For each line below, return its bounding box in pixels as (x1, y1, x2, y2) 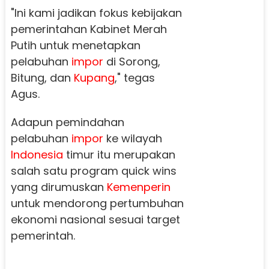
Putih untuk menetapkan (10, 37, 141, 53)
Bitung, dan (10, 70, 74, 85)
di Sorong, (103, 53, 160, 69)
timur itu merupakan (62, 147, 175, 162)
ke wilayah (103, 130, 162, 146)
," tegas (114, 70, 155, 85)
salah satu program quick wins (10, 163, 177, 178)
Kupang (73, 70, 115, 85)
